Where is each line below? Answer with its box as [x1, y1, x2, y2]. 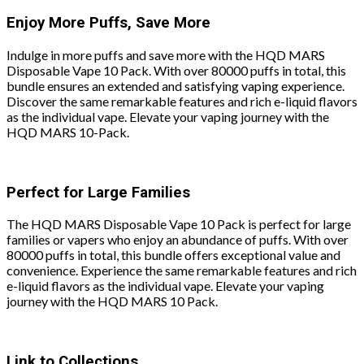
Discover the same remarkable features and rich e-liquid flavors [6, 93, 357, 109]
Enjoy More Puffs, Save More [6, 14, 210, 32]
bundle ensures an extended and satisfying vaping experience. [6, 77, 344, 93]
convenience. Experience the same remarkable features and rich [6, 262, 357, 279]
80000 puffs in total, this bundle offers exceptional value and [6, 247, 340, 263]
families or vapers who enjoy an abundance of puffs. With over [6, 232, 349, 248]
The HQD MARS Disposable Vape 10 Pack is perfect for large [6, 216, 351, 232]
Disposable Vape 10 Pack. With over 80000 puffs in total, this [6, 62, 346, 78]
